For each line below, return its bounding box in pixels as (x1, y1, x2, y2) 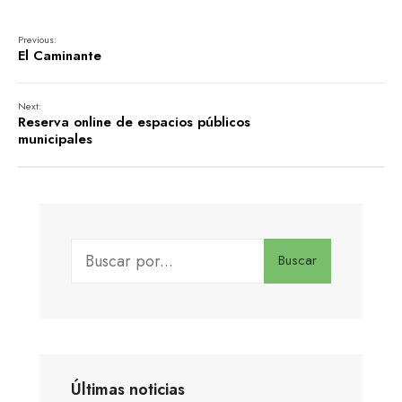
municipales (18, 128, 92, 149)
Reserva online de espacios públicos (18, 111, 250, 132)
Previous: (18, 31, 57, 47)
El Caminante (18, 45, 101, 66)
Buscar (278, 250, 317, 271)
